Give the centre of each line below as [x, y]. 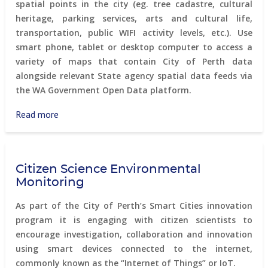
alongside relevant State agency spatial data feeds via [134, 76]
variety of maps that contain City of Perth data [134, 61]
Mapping [76, 157]
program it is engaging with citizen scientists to [134, 220]
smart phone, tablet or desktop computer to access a [134, 47]
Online [72, 143]
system [74, 172]
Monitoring [50, 182]
